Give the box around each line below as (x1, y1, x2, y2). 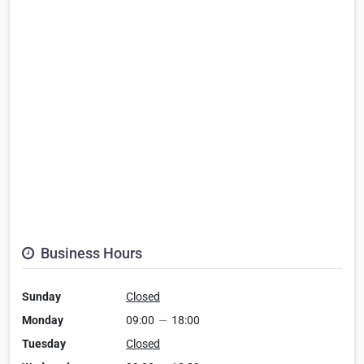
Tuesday (22, 337, 66, 351)
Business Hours (37, 245, 142, 262)
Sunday (22, 290, 61, 304)
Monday (22, 314, 63, 327)
